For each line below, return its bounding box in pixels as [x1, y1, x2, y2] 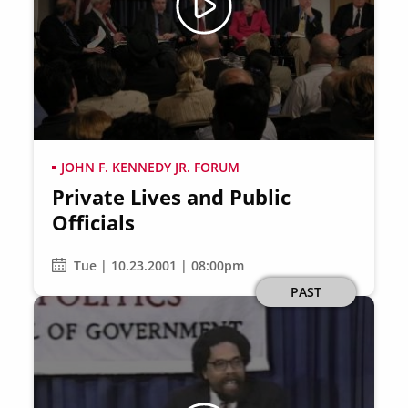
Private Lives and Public [52, 183, 291, 210]
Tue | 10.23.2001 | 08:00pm [74, 256, 245, 274]
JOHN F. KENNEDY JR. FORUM [61, 158, 240, 176]
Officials [52, 209, 136, 236]
